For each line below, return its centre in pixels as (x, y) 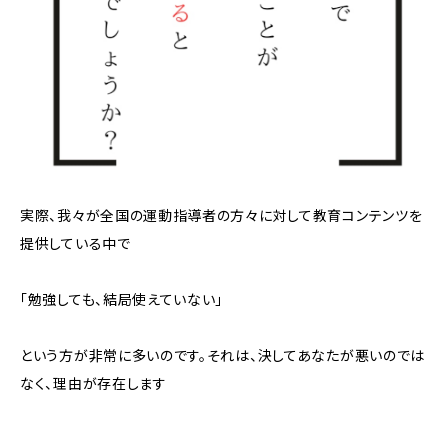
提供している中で (75, 243)
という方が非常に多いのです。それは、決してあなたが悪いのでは (222, 355)
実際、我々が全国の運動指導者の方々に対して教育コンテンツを (221, 215)
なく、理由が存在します (93, 383)
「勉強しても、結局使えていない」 (122, 299)
